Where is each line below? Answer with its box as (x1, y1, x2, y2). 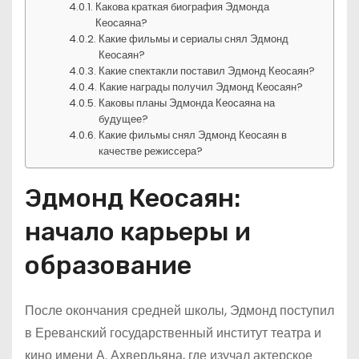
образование (25, 250, 192, 280)
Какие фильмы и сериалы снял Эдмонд (99, 31, 289, 46)
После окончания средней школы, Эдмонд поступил (25, 301, 334, 320)
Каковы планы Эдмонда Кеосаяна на (99, 95, 276, 111)
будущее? (99, 111, 149, 127)
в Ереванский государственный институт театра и (25, 324, 321, 342)
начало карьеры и (25, 216, 251, 247)
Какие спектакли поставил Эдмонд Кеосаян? (99, 63, 316, 79)
